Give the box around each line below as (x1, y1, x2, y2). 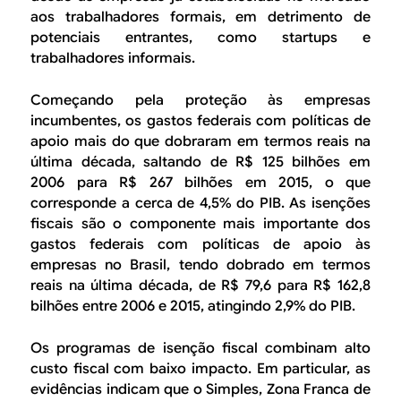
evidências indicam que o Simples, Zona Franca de (30, 380, 371, 398)
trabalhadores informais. (30, 49, 195, 68)
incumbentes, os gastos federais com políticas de (30, 111, 371, 130)
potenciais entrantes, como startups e (30, 29, 371, 47)
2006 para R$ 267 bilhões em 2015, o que (30, 173, 371, 192)
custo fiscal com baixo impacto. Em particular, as (30, 359, 371, 378)
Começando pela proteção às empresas (30, 90, 371, 109)
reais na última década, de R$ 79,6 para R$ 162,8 (30, 276, 371, 294)
